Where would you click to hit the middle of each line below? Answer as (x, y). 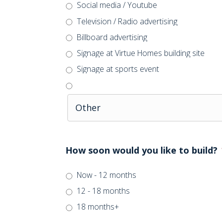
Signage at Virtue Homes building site (141, 53)
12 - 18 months (103, 191)
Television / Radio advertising (127, 21)
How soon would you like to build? (141, 150)
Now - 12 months (107, 175)
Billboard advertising (112, 37)
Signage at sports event (118, 69)
